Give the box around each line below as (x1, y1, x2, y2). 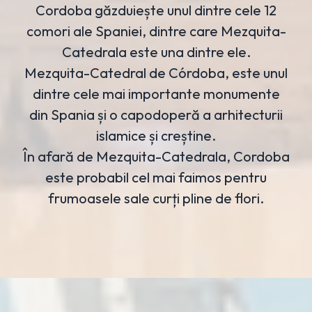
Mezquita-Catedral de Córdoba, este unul (24, 63, 288, 81)
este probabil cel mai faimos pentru (45, 168, 267, 186)
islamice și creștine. (96, 126, 216, 144)
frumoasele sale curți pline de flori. (48, 189, 264, 207)
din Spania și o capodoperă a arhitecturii (29, 105, 283, 123)
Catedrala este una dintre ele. (61, 42, 251, 61)
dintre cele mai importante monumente (32, 84, 280, 102)
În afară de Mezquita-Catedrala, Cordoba (22, 147, 290, 165)
